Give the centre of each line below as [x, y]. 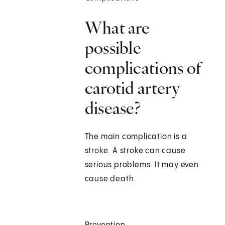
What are [117, 28]
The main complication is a [136, 137]
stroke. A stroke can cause [135, 151]
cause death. [110, 179]
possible [113, 48]
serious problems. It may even [142, 165]
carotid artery [132, 88]
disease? [113, 108]
